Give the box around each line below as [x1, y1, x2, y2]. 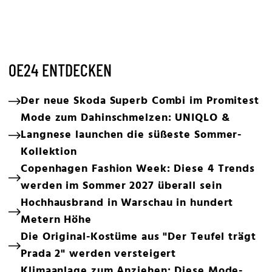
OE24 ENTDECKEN [8, 59, 112, 80]
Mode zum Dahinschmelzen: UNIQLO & [21, 109, 230, 127]
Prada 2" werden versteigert [21, 245, 177, 263]
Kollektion [21, 143, 78, 161]
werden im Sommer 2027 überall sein [21, 177, 222, 195]
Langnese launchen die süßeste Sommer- [21, 126, 242, 144]
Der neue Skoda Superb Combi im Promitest [21, 92, 259, 110]
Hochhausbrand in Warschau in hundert [21, 194, 234, 212]
